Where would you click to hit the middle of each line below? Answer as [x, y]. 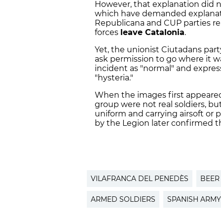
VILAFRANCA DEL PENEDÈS [140, 179]
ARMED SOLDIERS [123, 200]
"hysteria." [114, 78]
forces [108, 33]
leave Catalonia [152, 33]
